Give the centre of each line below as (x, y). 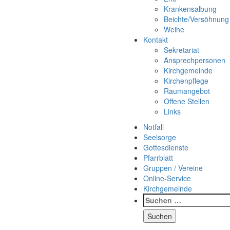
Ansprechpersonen (195, 60)
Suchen (156, 198)
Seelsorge (160, 137)
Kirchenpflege (186, 81)
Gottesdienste (166, 147)
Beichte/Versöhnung (196, 19)
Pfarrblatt (158, 158)
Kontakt (156, 40)
